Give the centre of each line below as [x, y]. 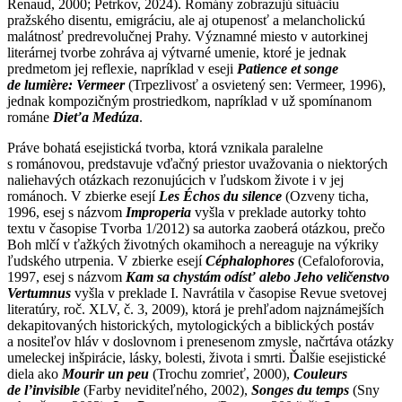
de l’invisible [44, 389]
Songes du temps [300, 389]
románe [30, 117]
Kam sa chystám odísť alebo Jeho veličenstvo [258, 276]
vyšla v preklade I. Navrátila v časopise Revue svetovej [229, 293]
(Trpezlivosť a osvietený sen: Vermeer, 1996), [255, 84]
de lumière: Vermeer [66, 84]
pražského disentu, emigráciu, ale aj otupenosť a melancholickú [186, 20]
